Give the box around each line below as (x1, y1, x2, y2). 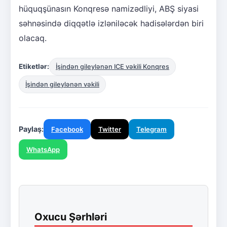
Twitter (98, 125, 121, 133)
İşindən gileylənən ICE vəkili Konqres (56, 62, 169, 70)
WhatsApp (26, 145, 60, 154)
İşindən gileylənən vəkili (25, 80, 99, 88)
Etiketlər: (19, 62, 49, 71)
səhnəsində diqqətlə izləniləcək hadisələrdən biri (19, 18, 204, 28)
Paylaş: (19, 124, 44, 133)
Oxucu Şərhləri (34, 210, 107, 223)
